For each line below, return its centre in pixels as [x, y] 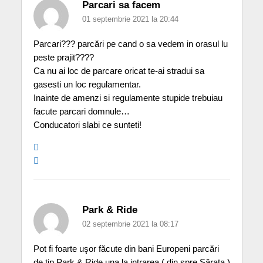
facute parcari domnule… [81, 112]
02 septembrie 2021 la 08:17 [130, 224]
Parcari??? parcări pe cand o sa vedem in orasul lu [130, 44]
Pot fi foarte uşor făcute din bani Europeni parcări [126, 249]
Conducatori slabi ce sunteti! [87, 125]
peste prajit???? [63, 58]
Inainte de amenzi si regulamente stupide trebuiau [128, 98]
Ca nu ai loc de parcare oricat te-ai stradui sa [119, 71]
